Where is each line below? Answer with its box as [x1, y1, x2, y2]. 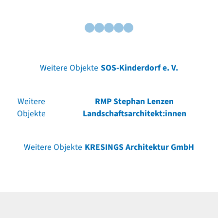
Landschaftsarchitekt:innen [82, 107, 186, 120]
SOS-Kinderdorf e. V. [101, 61, 179, 74]
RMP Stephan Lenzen [95, 95, 174, 108]
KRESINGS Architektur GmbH [85, 141, 195, 153]
